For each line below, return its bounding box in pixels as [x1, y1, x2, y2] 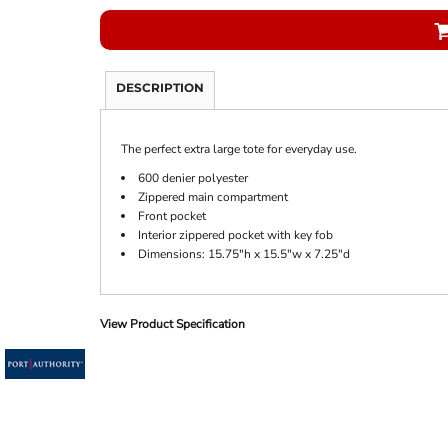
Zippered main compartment [137, 189, 288, 206]
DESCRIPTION [115, 80, 204, 96]
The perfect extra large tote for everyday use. [120, 141, 357, 158]
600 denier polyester [137, 170, 248, 187]
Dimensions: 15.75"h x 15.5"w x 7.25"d [137, 246, 350, 263]
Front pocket [137, 208, 206, 225]
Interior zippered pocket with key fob [137, 227, 333, 244]
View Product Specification [99, 316, 245, 333]
